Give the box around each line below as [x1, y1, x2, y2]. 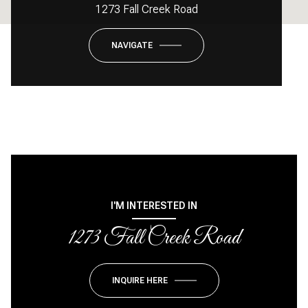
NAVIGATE [111, 40, 153, 50]
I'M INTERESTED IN [111, 199, 197, 211]
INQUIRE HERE [111, 275, 168, 285]
